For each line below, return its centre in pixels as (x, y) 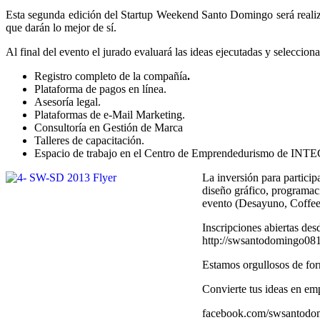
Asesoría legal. (67, 101)
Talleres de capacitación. (89, 140)
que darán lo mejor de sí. (61, 27)
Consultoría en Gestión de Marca (109, 127)
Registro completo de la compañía (111, 76)
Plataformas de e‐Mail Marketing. (110, 114)
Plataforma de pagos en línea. (100, 89)
